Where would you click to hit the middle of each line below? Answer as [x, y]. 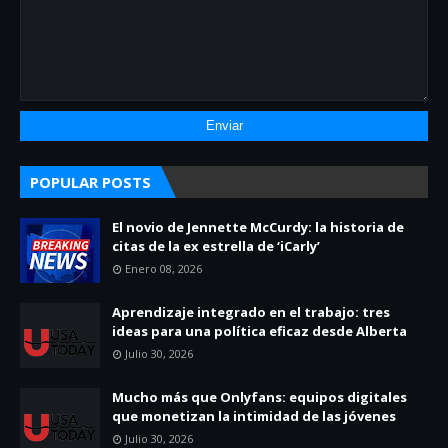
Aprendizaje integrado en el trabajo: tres [251, 311]
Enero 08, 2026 [163, 268]
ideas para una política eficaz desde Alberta [259, 330]
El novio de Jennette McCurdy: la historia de [258, 226]
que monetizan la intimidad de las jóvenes [254, 415]
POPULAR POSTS [90, 181]
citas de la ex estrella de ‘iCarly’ [216, 245]
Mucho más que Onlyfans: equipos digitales [259, 396]
